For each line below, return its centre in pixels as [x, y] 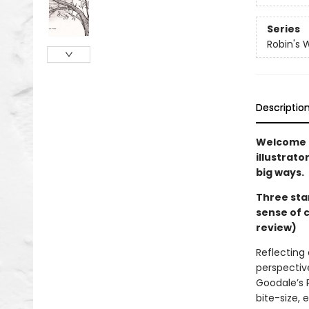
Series [283, 29]
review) [276, 228]
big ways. [280, 172]
